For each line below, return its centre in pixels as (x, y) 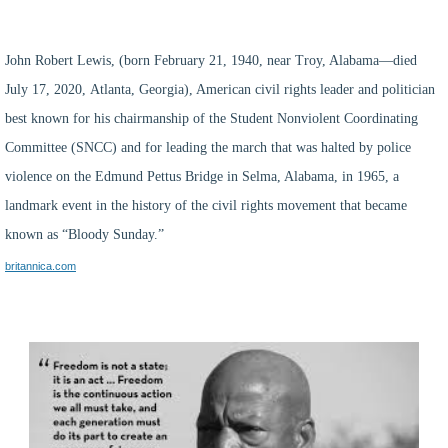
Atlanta (110, 90)
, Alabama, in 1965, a (338, 177)
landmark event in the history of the (108, 206)
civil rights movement (274, 206)
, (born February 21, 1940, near (203, 61)
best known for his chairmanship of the (117, 119)
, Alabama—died (369, 61)
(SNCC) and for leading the (149, 148)
